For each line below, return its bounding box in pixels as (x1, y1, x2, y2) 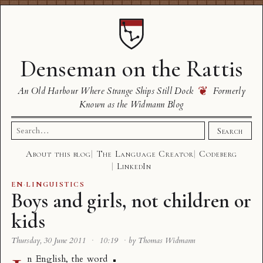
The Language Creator (96, 149, 194, 159)
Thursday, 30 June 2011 (11, 235, 88, 246)
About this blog (26, 149, 92, 159)
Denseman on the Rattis (19, 55, 244, 83)
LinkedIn (116, 161, 152, 171)
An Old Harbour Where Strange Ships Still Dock (18, 85, 196, 97)
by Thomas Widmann (129, 235, 195, 246)
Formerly (210, 85, 245, 97)
